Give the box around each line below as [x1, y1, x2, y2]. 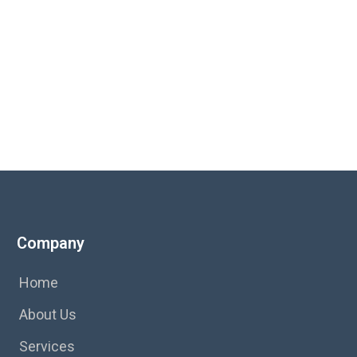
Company [16, 233, 84, 253]
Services [18, 338, 75, 355]
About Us [18, 306, 76, 323]
